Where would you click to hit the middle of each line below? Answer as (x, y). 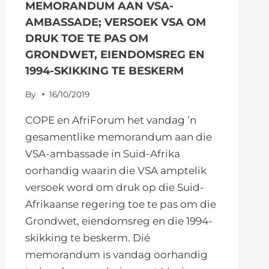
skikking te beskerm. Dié (87, 237)
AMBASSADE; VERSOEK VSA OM (115, 22)
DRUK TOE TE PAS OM (86, 38)
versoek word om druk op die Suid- (114, 187)
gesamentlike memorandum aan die (118, 137)
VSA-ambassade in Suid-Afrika (102, 153)
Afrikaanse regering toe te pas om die (120, 204)
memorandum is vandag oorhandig (116, 254)
